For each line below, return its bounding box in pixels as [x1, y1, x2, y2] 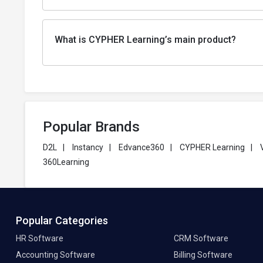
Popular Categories [16, 214, 108, 227]
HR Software [16, 234, 63, 244]
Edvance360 [119, 143, 164, 153]
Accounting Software [16, 250, 95, 260]
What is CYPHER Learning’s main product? [55, 34, 236, 46]
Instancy [72, 143, 103, 153]
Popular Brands [43, 119, 140, 136]
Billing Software [173, 250, 232, 260]
